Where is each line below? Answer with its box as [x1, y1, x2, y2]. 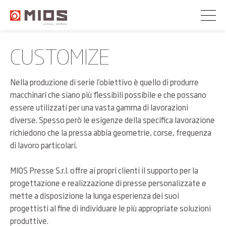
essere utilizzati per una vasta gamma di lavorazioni [10, 101, 188, 113]
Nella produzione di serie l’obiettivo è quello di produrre [10, 76, 199, 88]
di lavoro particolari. [10, 139, 77, 151]
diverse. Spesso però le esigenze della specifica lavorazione [10, 114, 215, 126]
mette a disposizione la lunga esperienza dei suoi [10, 190, 179, 201]
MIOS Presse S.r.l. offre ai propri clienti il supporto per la [10, 164, 198, 176]
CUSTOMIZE [10, 40, 110, 71]
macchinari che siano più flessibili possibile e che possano [10, 89, 206, 100]
